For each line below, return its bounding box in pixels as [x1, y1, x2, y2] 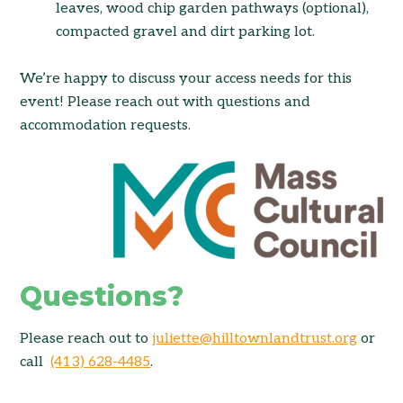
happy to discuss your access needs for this [60, 69, 353, 87]
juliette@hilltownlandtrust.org [152, 329, 358, 347]
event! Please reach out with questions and [20, 93, 311, 111]
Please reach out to [20, 329, 153, 347]
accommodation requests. [20, 116, 192, 134]
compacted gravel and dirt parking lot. [56, 22, 316, 40]
